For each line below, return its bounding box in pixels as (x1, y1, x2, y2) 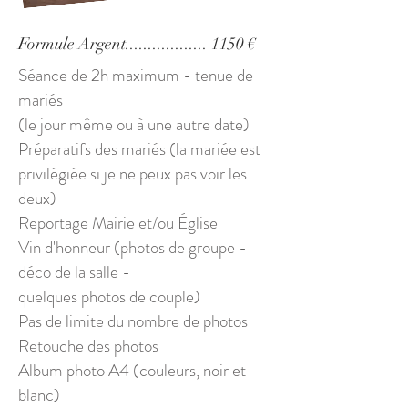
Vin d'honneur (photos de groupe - (18, 235, 247, 260)
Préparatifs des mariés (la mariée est (18, 137, 260, 161)
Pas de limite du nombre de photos (18, 309, 248, 333)
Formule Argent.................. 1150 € (18, 34, 256, 54)
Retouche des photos (18, 333, 158, 358)
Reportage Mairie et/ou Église (18, 210, 218, 235)
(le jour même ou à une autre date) (18, 112, 250, 137)
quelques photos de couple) (18, 284, 200, 309)
